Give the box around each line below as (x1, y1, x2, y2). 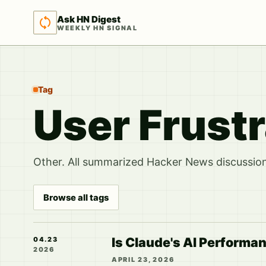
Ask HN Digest (57, 13, 121, 25)
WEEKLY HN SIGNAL (57, 23, 138, 32)
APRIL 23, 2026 (112, 255, 175, 264)
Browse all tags (43, 192, 109, 203)
